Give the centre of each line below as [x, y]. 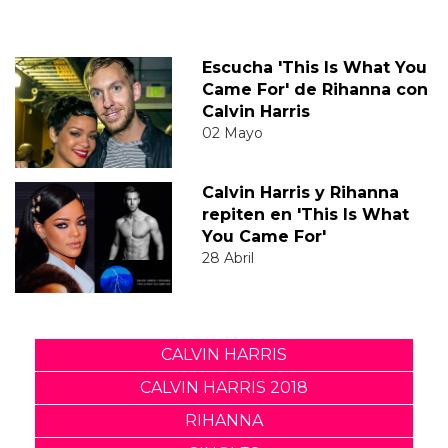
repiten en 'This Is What [305, 214]
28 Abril [227, 257]
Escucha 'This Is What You [314, 67]
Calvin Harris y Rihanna [300, 192]
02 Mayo [232, 132]
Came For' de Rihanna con [314, 89]
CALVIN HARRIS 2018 [224, 387]
